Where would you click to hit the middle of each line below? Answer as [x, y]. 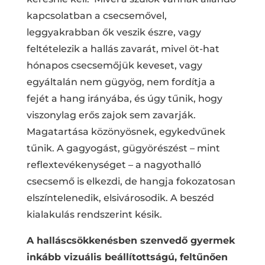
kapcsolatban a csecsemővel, [96, 15]
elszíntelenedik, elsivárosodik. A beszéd [120, 198]
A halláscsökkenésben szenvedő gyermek [130, 240]
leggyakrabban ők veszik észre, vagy [114, 32]
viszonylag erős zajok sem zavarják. [111, 115]
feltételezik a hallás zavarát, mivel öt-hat [123, 49]
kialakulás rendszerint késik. [94, 214]
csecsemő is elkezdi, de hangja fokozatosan [131, 181]
